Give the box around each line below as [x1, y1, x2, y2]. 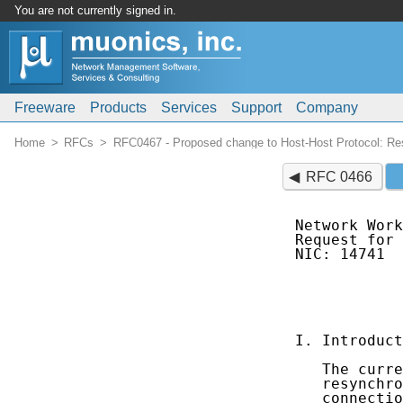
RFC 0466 [306, 168, 373, 184]
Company [296, 100, 358, 115]
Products [90, 100, 147, 115]
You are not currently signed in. [14, 4, 176, 17]
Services [161, 100, 217, 115]
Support [231, 100, 282, 115]
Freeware [14, 100, 76, 115]
